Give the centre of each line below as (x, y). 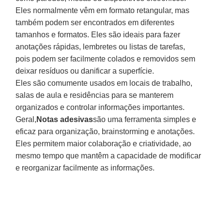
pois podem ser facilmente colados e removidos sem (106, 59)
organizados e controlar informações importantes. (100, 107)
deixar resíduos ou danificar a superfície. (85, 71)
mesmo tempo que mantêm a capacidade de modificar (108, 155)
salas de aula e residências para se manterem (95, 95)
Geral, (26, 119)
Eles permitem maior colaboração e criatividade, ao (104, 143)
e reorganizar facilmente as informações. (85, 168)
